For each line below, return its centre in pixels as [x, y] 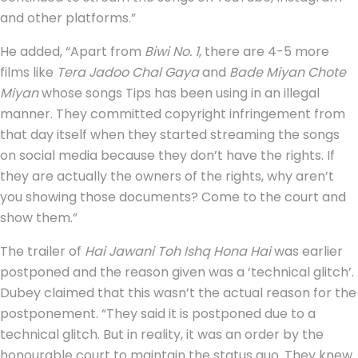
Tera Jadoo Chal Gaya [128, 73]
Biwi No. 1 [172, 52]
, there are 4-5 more [264, 52]
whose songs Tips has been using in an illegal [179, 93]
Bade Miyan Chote [288, 73]
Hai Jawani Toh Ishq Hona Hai [178, 252]
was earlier [307, 252]
